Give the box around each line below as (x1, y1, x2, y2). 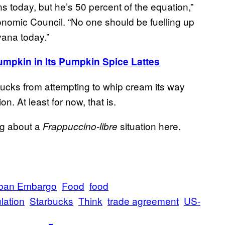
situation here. (118, 119, 181, 133)
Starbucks (30, 194, 73, 208)
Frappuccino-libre (43, 120, 118, 133)
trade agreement (107, 194, 179, 208)
